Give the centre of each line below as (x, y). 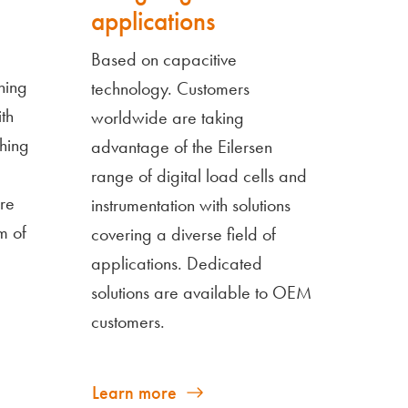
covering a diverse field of (184, 234)
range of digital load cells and (199, 175)
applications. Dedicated (177, 263)
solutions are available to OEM (201, 292)
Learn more (134, 392)
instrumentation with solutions (191, 204)
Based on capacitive (164, 59)
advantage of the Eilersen (182, 146)
